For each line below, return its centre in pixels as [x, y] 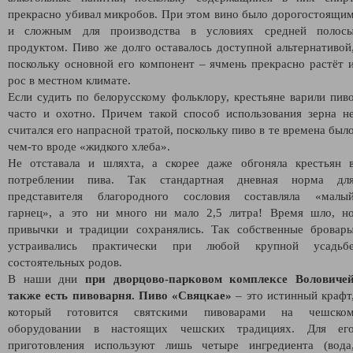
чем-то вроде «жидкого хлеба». [89, 146]
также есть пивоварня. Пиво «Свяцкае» [120, 295]
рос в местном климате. [71, 80]
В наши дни [46, 279]
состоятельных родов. [65, 262]
